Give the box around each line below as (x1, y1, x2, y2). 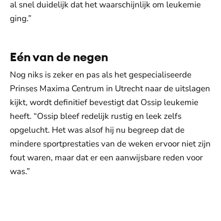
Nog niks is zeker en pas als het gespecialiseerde (10, 69, 191, 81)
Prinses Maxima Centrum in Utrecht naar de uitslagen (10, 83, 210, 95)
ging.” (10, 13, 32, 25)
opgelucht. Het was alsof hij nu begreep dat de (10, 124, 184, 136)
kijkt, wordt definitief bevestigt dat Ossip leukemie (10, 97, 198, 109)
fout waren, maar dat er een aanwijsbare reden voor (10, 152, 203, 164)
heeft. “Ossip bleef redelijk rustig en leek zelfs (10, 110, 182, 122)
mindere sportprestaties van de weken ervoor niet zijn (10, 138, 211, 150)
